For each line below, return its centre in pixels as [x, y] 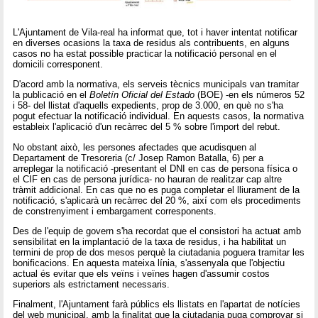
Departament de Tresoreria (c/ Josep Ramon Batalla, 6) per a [138, 158]
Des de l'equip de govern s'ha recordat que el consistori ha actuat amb [157, 231]
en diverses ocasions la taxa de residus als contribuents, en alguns [152, 43]
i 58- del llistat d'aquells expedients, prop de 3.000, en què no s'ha [148, 106]
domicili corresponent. [58, 64]
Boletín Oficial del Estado [142, 95]
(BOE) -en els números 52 [250, 95]
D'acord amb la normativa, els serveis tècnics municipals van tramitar [156, 84]
